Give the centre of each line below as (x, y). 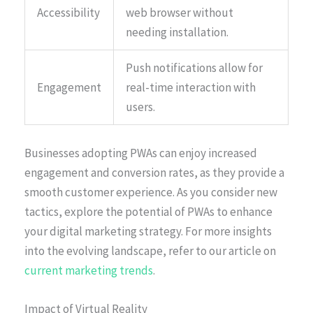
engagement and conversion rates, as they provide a (154, 172)
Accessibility (68, 13)
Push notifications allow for (194, 68)
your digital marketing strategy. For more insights (148, 231)
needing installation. (177, 32)
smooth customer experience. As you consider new (151, 192)
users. (140, 107)
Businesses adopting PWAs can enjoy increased (141, 153)
